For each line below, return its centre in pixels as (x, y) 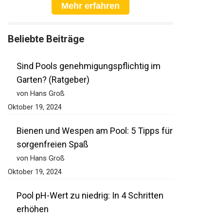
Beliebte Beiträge (46, 39)
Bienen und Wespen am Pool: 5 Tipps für (95, 131)
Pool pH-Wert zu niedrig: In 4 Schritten (90, 196)
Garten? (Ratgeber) (53, 80)
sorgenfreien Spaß (52, 145)
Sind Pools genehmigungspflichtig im (89, 66)
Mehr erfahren (91, 6)
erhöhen (33, 209)
